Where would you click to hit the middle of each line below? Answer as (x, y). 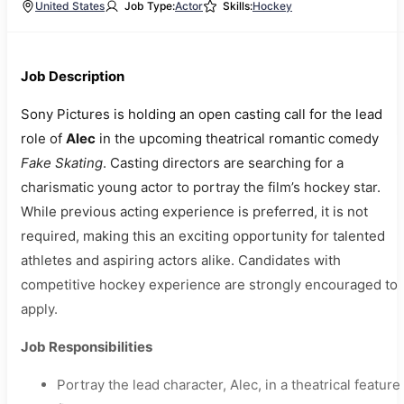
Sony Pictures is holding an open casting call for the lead (202, 115)
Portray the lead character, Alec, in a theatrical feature (229, 385)
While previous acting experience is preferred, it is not (194, 212)
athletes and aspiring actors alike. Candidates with (181, 261)
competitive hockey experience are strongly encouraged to (209, 285)
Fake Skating (62, 163)
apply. (39, 309)
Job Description (73, 77)
